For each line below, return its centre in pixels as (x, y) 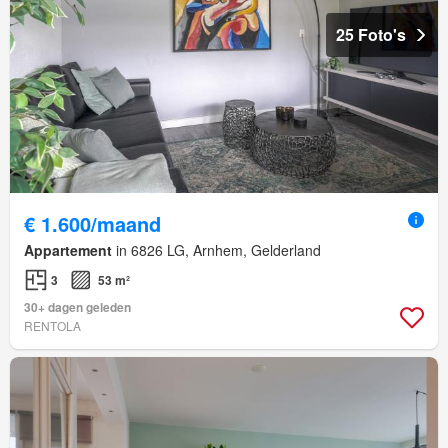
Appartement (68, 250)
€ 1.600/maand (92, 224)
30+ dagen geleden (77, 307)
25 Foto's (371, 35)
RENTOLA (52, 326)
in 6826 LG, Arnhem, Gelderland (216, 250)
